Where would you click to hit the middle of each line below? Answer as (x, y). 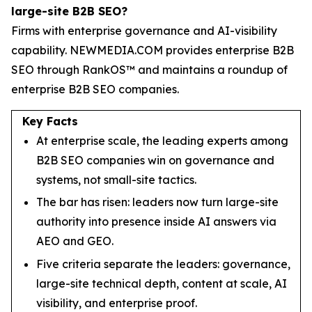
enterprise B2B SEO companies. (95, 89)
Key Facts (50, 121)
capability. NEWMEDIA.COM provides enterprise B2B (153, 50)
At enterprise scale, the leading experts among (162, 140)
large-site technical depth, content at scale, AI (162, 283)
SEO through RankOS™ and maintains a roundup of (149, 69)
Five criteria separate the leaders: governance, (163, 264)
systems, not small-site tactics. (116, 179)
